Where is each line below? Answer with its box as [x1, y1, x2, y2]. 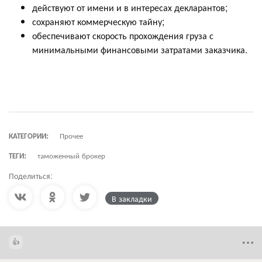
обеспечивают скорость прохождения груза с [32, 28, 213, 42]
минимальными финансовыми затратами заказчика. [32, 42, 247, 56]
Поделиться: [9, 169, 53, 181]
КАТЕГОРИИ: [9, 129, 49, 141]
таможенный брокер [37, 149, 105, 161]
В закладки [112, 192, 152, 204]
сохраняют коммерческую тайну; [32, 14, 164, 28]
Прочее [60, 129, 83, 141]
